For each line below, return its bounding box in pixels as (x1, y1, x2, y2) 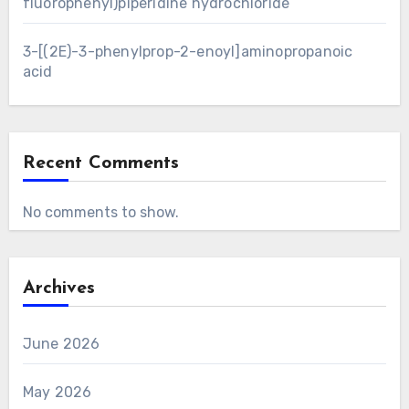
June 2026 (22, 334, 100, 352)
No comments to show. (22, 203, 179, 221)
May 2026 (22, 383, 92, 401)
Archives (22, 278, 95, 298)
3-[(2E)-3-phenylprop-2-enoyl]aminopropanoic (22, 42, 353, 60)
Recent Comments (22, 153, 179, 173)
